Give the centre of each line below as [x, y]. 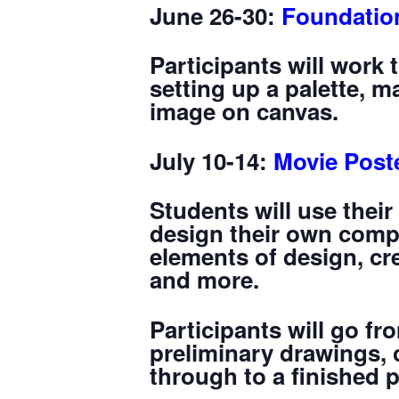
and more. [204, 279]
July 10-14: [212, 160]
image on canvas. [244, 111]
